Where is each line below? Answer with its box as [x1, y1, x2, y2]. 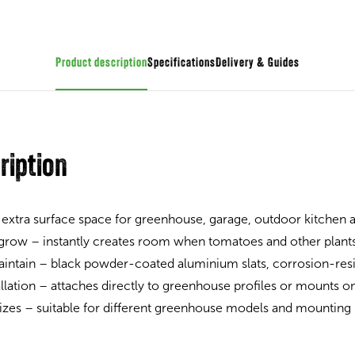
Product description [55, 57, 147, 70]
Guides [268, 57, 300, 70]
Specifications [147, 57, 216, 70]
